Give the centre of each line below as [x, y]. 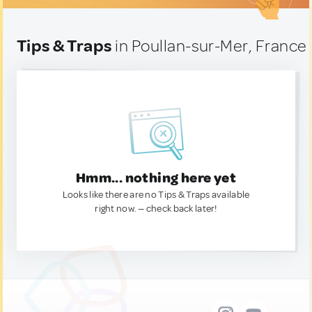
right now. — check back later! [156, 209]
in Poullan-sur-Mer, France [209, 46]
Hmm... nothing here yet [156, 178]
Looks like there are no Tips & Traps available [156, 195]
